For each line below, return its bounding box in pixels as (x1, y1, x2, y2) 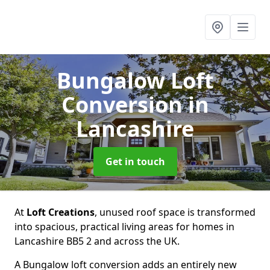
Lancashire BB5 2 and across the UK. (14, 234, 180, 248)
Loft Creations (27, 206, 95, 219)
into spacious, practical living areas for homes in (14, 220, 234, 233)
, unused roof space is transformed (95, 206, 256, 219)
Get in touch (105, 155, 165, 168)
